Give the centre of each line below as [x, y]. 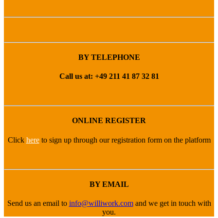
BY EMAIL [109, 184]
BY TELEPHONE [109, 57]
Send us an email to [38, 203]
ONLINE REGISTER [109, 121]
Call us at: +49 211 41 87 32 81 [109, 76]
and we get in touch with [172, 203]
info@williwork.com [101, 203]
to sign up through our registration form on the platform [125, 140]
